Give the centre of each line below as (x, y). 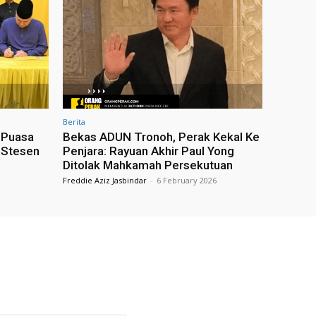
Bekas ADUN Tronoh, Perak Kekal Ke (161, 137)
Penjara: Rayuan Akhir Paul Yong (148, 151)
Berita (74, 122)
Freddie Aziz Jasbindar (105, 181)
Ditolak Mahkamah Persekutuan (148, 165)
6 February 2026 (187, 181)
